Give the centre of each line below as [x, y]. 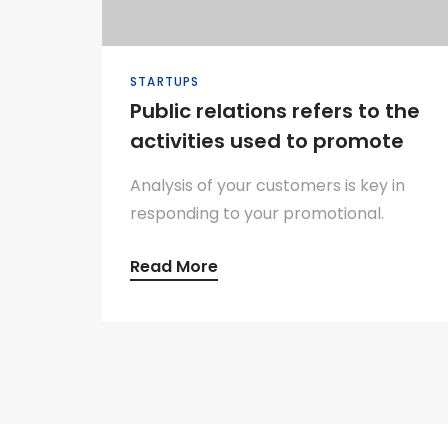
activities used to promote [267, 141]
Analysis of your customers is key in [267, 185]
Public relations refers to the [275, 111]
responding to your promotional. [257, 213]
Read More [174, 266]
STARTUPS [165, 81]
